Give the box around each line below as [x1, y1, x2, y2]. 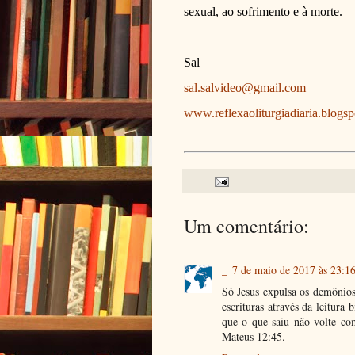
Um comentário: [184, 213, 309, 239]
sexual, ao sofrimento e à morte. [184, 4, 342, 18]
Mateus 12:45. [222, 329, 285, 345]
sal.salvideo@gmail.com [184, 80, 306, 94]
